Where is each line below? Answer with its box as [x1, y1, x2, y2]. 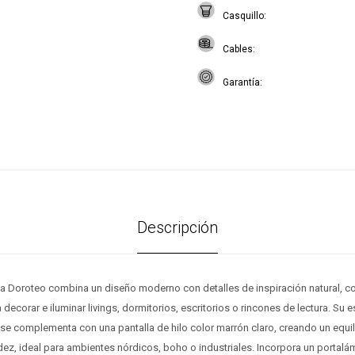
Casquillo [223, 10, 264, 21]
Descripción [137, 218, 218, 237]
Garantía [223, 77, 260, 88]
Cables [223, 44, 253, 55]
